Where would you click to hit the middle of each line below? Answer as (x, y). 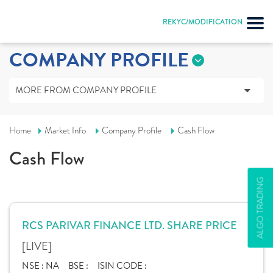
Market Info (65, 130)
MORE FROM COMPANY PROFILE (86, 90)
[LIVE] (37, 246)
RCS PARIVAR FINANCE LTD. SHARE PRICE (129, 225)
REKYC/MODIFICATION (203, 22)
